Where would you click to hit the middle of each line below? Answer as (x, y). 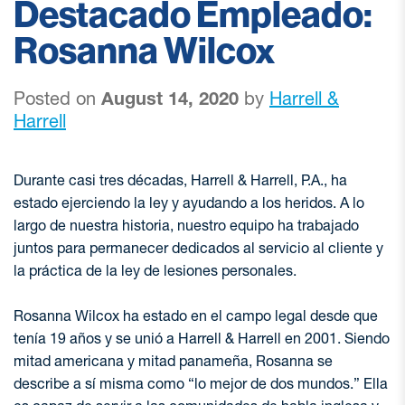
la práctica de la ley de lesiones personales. (155, 270)
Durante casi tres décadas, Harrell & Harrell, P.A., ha (180, 180)
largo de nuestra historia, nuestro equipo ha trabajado (186, 225)
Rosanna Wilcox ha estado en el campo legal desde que (196, 316)
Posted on (57, 99)
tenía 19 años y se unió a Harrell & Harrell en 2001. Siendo (202, 338)
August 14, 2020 (170, 99)
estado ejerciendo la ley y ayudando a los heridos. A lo (189, 202)
